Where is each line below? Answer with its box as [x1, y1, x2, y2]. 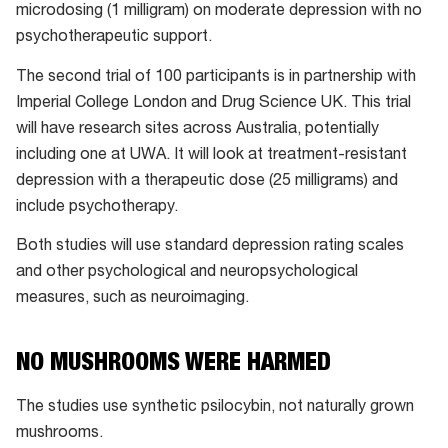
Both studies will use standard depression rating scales [16, 238, 404, 255]
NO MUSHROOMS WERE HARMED [16, 352, 331, 377]
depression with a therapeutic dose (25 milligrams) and [16, 173, 398, 190]
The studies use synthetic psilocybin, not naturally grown [16, 400, 414, 417]
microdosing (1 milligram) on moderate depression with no [16, 4, 422, 21]
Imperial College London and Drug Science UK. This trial [16, 95, 411, 112]
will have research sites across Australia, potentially [16, 121, 379, 138]
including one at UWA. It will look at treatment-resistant [16, 147, 407, 164]
